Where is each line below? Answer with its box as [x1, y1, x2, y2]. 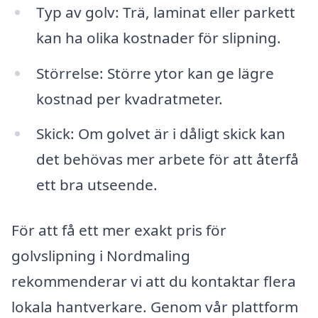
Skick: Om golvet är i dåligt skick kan [35, 124, 285, 144]
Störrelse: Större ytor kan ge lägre [35, 62, 274, 83]
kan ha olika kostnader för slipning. [35, 27, 281, 48]
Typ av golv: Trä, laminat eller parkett [35, 1, 295, 22]
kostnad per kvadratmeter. [35, 88, 223, 109]
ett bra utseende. [35, 175, 158, 195]
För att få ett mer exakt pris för [11, 220, 226, 241]
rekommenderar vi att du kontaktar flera [11, 271, 296, 292]
